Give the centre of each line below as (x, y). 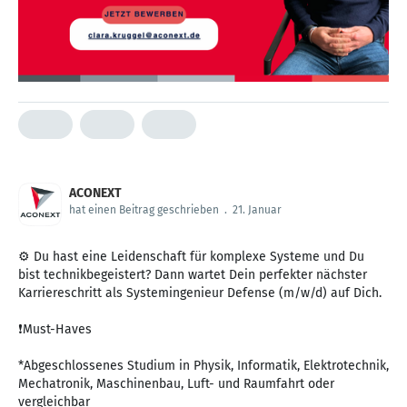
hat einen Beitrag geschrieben (144, 210)
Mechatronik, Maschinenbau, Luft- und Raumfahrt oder (176, 384)
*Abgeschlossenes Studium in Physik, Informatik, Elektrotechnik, (203, 366)
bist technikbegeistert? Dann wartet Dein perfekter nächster (193, 275)
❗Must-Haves (55, 330)
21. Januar (257, 210)
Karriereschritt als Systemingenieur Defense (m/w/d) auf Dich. (200, 293)
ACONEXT (95, 194)
